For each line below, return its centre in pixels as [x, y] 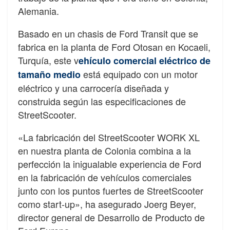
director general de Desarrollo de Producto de [111, 217]
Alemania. [39, 11]
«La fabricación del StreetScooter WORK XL [109, 137]
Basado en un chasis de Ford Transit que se [108, 34]
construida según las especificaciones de [102, 101]
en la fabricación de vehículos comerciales [105, 177]
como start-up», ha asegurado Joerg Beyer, [107, 204]
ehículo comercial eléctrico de [145, 61]
